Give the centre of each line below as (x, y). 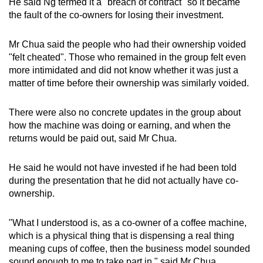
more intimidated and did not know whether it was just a (124, 70)
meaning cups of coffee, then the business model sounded (129, 248)
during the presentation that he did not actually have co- (124, 180)
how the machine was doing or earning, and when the (120, 125)
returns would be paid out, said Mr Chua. (93, 138)
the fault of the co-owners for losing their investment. (116, 15)
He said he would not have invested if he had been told (123, 167)
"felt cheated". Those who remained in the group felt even (127, 57)
